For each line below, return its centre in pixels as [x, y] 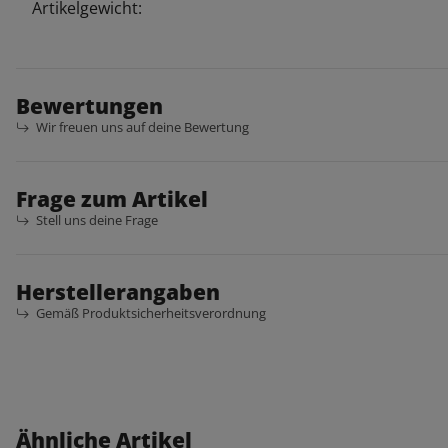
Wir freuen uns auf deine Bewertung [142, 126]
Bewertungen [89, 105]
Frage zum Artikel [112, 198]
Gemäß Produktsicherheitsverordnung [151, 312]
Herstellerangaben [118, 291]
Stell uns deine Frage [97, 219]
